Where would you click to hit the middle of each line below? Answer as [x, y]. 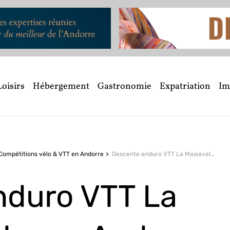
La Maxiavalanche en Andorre [193, 154]
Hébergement [61, 87]
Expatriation [185, 87]
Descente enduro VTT [144, 154]
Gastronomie [124, 87]
